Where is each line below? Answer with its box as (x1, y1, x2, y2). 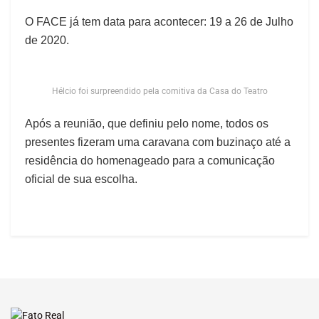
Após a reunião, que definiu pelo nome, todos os (25, 117, 268, 130)
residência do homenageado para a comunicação (25, 154, 275, 167)
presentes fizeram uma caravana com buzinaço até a (25, 135, 291, 148)
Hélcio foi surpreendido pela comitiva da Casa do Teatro (51, 85, 268, 96)
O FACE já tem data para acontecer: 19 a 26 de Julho (25, 15, 293, 28)
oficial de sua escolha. (25, 172, 137, 185)
